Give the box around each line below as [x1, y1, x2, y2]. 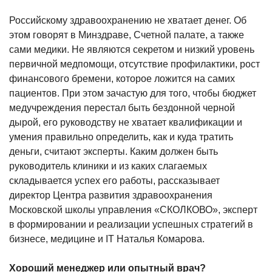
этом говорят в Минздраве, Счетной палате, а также [9, 29, 244, 40]
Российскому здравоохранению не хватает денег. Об [9, 15, 246, 25]
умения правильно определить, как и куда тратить [9, 131, 233, 142]
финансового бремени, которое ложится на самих [9, 73, 235, 84]
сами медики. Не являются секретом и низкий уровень [9, 44, 254, 55]
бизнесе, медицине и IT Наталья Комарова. [9, 233, 205, 244]
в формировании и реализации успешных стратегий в [9, 219, 253, 229]
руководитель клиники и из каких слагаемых [9, 160, 207, 171]
